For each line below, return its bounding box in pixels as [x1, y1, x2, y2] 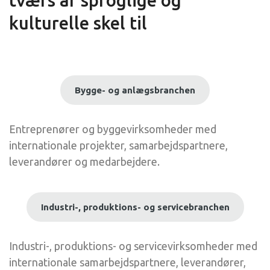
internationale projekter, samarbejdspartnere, [9, 139, 228, 151]
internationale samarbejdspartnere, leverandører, [9, 256, 246, 268]
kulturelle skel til [9, 13, 147, 33]
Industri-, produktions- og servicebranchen [40, 202, 230, 212]
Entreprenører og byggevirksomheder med [9, 123, 216, 135]
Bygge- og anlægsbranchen [75, 85, 195, 95]
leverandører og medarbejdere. [9, 155, 160, 168]
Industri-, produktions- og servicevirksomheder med [9, 240, 257, 252]
